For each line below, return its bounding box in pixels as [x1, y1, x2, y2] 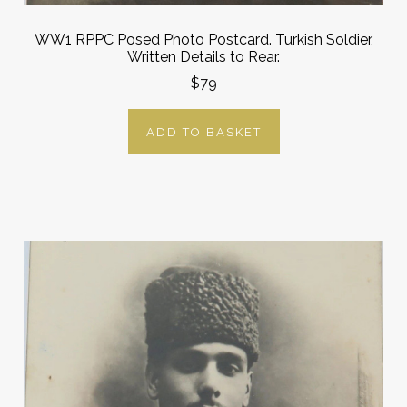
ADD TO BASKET [145, 124, 262, 139]
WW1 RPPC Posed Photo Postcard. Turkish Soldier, [34, 31, 373, 49]
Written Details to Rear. [127, 48, 280, 66]
